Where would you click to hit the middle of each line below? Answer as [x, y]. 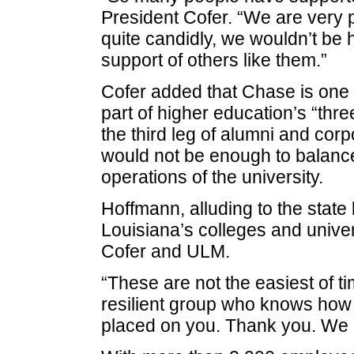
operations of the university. [212, 177]
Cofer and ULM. [165, 251]
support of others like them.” [214, 60]
